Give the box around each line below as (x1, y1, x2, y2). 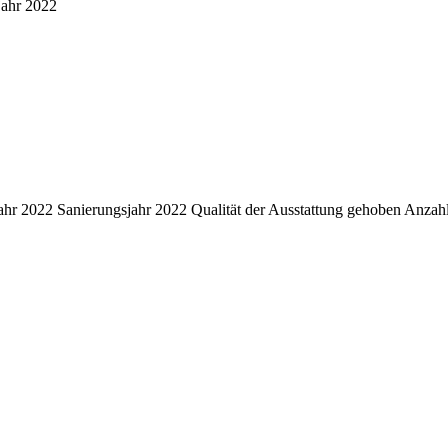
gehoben (347, 200, 401, 218)
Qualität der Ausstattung (191, 200, 343, 218)
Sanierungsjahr (57, 200, 151, 218)
